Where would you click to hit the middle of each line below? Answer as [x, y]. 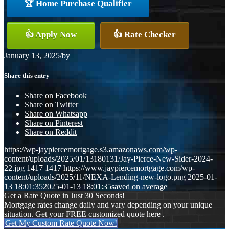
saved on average [139, 187]
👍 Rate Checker [145, 34]
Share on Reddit [51, 132]
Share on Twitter [51, 105]
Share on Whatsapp [56, 114]
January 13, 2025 [32, 55]
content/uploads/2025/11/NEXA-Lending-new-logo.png [95, 177]
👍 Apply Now [51, 34]
